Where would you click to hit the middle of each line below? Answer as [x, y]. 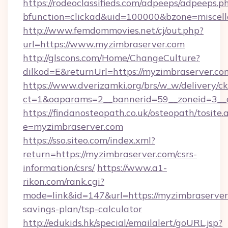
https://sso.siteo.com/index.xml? [89, 140]
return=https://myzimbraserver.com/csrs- [110, 154]
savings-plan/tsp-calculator [82, 209]
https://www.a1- [132, 168]
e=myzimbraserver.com [73, 126]
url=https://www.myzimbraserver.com [104, 44]
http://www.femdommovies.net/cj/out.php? [113, 30]
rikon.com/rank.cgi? [64, 181]
